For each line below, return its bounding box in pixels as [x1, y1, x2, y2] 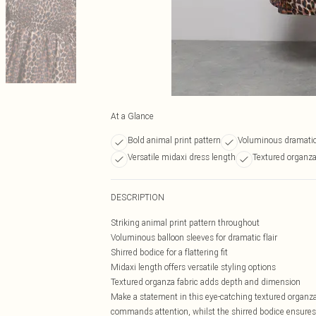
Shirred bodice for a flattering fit [111, 247, 228, 257]
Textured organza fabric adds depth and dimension [111, 276, 300, 287]
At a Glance [111, 111, 154, 121]
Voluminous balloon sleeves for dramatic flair [111, 232, 277, 243]
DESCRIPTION [111, 192, 164, 202]
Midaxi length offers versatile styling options [111, 262, 276, 272]
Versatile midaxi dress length [128, 152, 236, 162]
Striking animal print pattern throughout [111, 217, 260, 228]
